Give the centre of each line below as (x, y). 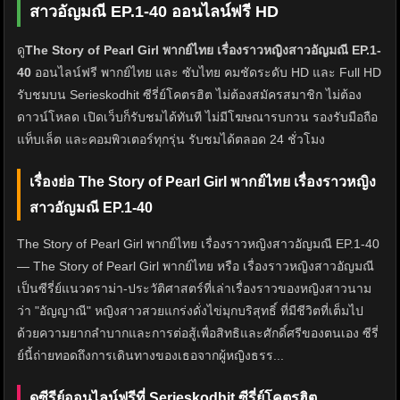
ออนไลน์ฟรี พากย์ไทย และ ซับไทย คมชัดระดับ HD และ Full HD (206, 73)
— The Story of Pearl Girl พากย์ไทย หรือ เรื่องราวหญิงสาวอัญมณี (196, 267)
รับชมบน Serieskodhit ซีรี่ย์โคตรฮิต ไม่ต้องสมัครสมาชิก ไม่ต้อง (189, 95)
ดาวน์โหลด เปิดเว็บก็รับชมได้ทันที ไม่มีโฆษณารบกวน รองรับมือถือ (197, 117)
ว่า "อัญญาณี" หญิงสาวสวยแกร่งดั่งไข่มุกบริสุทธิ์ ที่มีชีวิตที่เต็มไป (190, 311)
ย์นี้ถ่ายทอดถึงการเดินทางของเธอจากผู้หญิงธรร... (150, 356)
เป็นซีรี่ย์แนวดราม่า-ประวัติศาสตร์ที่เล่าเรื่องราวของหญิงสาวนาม (194, 289)
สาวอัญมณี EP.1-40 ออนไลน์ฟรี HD (154, 12)
